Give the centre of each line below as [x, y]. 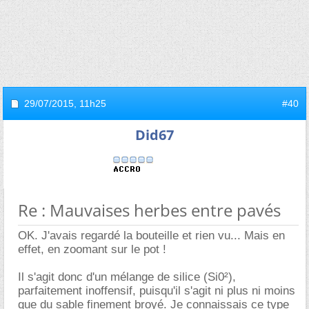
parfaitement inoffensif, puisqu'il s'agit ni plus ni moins [157, 291]
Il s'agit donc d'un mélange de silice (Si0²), [127, 277]
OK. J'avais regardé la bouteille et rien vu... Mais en [151, 236]
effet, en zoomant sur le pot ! [92, 249]
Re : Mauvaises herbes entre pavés [149, 210]
